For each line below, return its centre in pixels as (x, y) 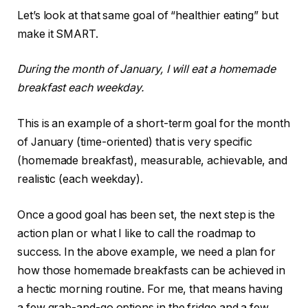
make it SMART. (58, 34)
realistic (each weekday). (80, 179)
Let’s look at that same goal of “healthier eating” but (148, 15)
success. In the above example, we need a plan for (147, 252)
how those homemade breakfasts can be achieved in (152, 270)
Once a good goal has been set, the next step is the (146, 214)
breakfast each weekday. (81, 88)
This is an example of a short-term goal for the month (154, 123)
